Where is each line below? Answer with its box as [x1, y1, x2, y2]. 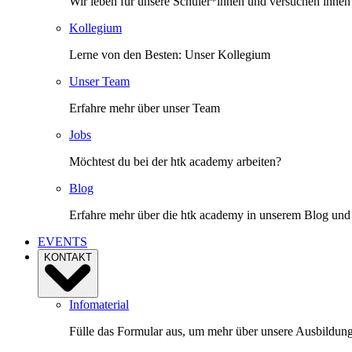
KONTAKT [44, 251, 92, 263]
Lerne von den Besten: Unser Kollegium [69, 47, 270, 61]
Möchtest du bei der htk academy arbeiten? [69, 154, 281, 168]
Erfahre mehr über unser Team [69, 101, 220, 115]
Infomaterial [69, 298, 129, 312]
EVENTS [38, 234, 87, 248]
